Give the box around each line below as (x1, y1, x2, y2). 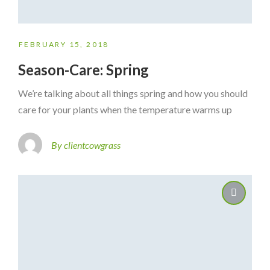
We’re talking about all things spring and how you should (18, 87, 248, 99)
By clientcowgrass (51, 139, 121, 151)
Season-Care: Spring (18, 61, 149, 79)
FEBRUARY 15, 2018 (19, 40, 109, 49)
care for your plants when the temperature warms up (18, 104, 232, 116)
